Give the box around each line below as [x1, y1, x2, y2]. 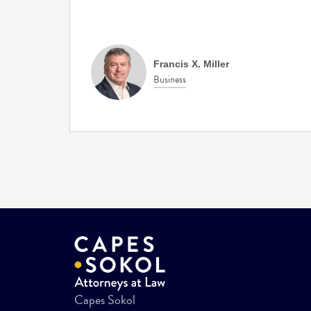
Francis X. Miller [153, 58, 229, 69]
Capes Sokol [74, 289, 135, 309]
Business [153, 72, 186, 87]
